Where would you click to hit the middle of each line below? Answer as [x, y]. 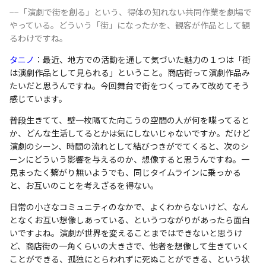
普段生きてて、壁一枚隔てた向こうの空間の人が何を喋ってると [129, 120]
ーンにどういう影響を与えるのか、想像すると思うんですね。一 [129, 159]
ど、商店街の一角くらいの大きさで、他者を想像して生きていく [129, 246]
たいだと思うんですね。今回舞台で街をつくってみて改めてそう [129, 86]
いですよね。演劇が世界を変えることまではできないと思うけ [126, 233]
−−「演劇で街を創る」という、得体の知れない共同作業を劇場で [131, 12]
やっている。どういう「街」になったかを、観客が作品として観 [130, 25]
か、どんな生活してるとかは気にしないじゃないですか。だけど [130, 133]
